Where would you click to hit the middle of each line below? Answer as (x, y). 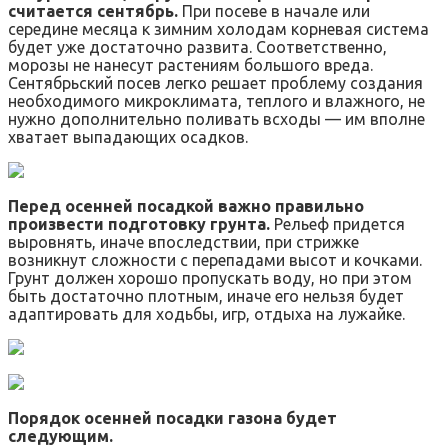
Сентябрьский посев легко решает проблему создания (215, 82)
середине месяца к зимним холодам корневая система (218, 28)
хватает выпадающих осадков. (128, 136)
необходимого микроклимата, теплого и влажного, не (216, 100)
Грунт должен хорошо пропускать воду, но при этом (210, 277)
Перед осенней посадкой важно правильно (186, 205)
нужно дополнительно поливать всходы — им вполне (216, 118)
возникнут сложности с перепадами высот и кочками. (215, 259)
